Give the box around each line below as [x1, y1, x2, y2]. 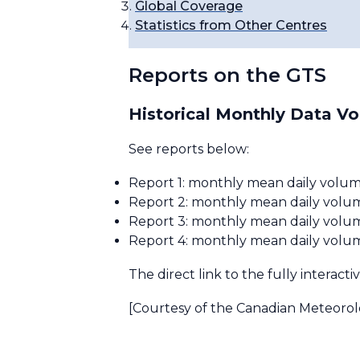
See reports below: [129, 141, 249, 157]
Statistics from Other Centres [135, 18, 327, 33]
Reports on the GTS [129, 63, 326, 87]
